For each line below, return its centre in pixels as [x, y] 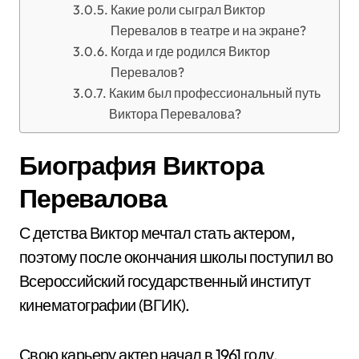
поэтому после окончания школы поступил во [176, 257]
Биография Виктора [141, 165]
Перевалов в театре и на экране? [208, 30]
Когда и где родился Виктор [190, 51]
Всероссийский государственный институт [165, 281]
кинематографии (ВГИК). [105, 305]
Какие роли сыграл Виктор [188, 10]
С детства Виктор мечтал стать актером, [157, 233]
